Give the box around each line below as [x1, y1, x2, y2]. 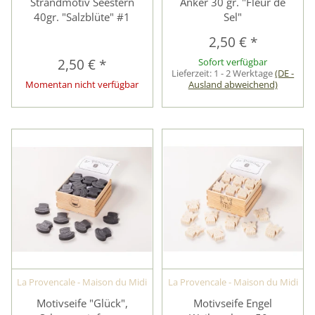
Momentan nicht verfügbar [25, 77, 139, 91]
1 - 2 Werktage [214, 66, 276, 79]
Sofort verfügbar [198, 55, 268, 68]
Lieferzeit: [172, 66, 214, 79]
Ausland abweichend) [188, 77, 278, 91]
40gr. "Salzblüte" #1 [34, 9, 131, 24]
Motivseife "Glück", [36, 296, 128, 311]
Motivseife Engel [193, 296, 273, 311]
